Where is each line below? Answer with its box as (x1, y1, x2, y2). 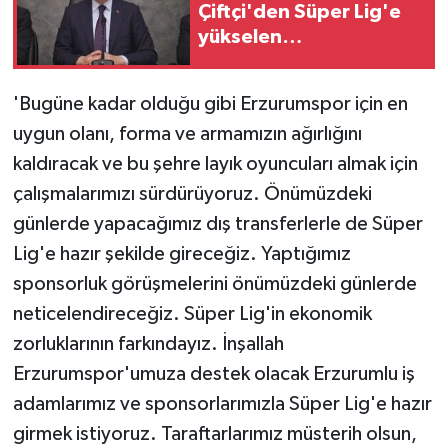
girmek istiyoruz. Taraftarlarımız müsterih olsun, (12, 423, 417, 444)
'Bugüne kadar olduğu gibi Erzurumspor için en (12, 93, 408, 114)
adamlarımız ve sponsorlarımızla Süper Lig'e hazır (12, 393, 432, 414)
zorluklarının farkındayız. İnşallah (12, 333, 284, 354)
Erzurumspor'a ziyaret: (198, 52, 414, 73)
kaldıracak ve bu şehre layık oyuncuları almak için (12, 153, 418, 174)
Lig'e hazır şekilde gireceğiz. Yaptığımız (12, 243, 351, 264)
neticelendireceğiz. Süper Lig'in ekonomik (12, 303, 372, 324)
